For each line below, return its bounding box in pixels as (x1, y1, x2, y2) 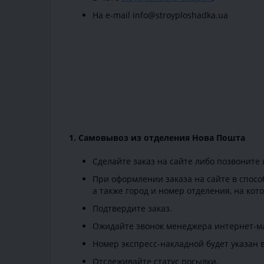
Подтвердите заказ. (93, 203, 172, 214)
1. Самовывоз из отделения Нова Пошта (69, 132, 245, 144)
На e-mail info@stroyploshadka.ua (93, 9, 228, 21)
